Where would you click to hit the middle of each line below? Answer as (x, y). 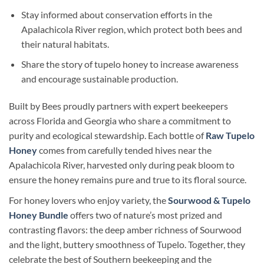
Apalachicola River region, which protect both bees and (131, 29)
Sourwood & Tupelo (209, 200)
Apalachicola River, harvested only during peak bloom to (122, 164)
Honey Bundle (39, 214)
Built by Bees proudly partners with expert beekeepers (118, 105)
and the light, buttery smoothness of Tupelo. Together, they (127, 244)
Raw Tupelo (230, 135)
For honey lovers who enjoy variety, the (88, 200)
